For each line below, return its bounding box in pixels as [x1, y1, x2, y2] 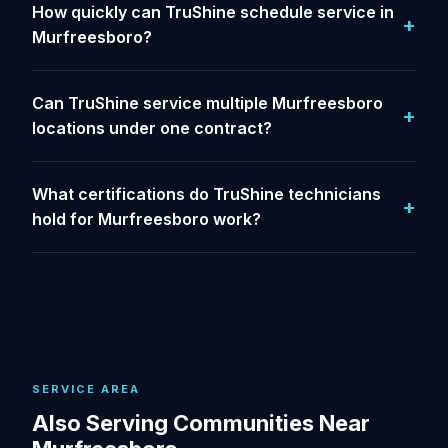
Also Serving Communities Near [32, 410, 370, 436]
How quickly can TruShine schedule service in [32, 2, 394, 22]
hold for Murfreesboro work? [32, 209, 261, 229]
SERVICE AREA [32, 382, 140, 396]
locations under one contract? [32, 118, 272, 138]
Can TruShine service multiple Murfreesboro [32, 93, 383, 113]
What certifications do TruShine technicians [32, 184, 381, 204]
